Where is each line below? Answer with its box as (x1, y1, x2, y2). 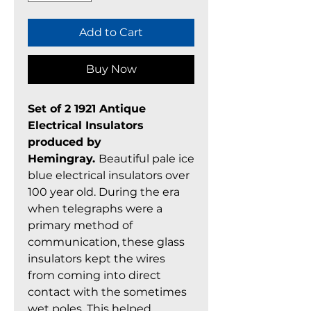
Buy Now (85, 62, 137, 76)
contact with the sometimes (28, 285, 187, 299)
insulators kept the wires (28, 252, 165, 265)
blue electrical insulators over (28, 169, 190, 182)
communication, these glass (28, 235, 185, 249)
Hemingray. (28, 152, 99, 165)
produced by (28, 135, 101, 149)
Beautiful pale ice (99, 152, 194, 165)
